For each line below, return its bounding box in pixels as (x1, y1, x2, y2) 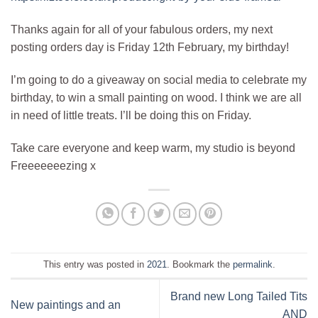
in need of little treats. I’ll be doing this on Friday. (11, 109, 251, 121)
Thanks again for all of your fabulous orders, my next (11, 23, 273, 36)
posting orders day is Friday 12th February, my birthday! (11, 41, 289, 54)
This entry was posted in (43, 258, 147, 270)
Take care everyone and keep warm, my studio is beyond (11, 141, 295, 154)
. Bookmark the (166, 258, 233, 270)
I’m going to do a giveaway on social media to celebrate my (11, 73, 307, 86)
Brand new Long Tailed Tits (170, 290, 307, 302)
